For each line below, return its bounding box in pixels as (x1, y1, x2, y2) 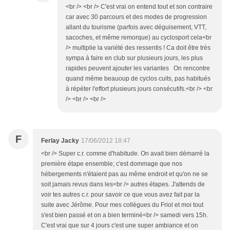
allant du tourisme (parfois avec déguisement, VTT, (66, 24, 206, 31)
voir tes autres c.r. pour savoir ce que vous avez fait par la (41, 191, 200, 199)
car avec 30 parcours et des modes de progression (66, 13, 207, 21)
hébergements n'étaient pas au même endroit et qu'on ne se (41, 170, 208, 178)
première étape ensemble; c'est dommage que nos (41, 160, 182, 168)
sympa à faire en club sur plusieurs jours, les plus (66, 54, 203, 62)
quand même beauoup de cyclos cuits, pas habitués (66, 75, 210, 83)
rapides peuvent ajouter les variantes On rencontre (66, 65, 210, 72)
